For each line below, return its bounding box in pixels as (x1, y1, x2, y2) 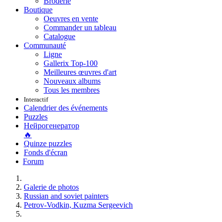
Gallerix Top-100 (44, 59, 98, 67)
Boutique (24, 5, 53, 14)
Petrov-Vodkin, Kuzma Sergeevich (24, 201, 133, 209)
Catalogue (44, 32, 75, 41)
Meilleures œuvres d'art (44, 68, 116, 76)
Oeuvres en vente (44, 14, 98, 23)
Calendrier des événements (24, 104, 108, 112)
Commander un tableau (44, 23, 116, 32)
